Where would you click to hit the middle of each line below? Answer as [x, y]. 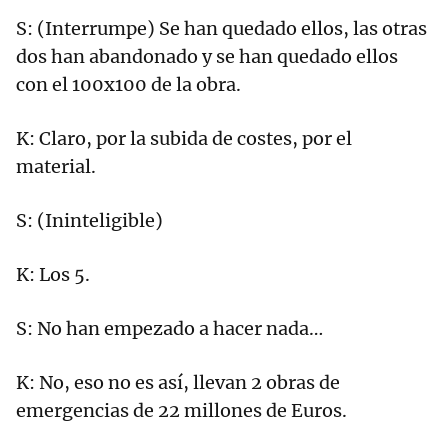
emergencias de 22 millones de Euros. [181, 411]
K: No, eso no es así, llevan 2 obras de [178, 383]
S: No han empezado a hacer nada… [169, 329]
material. [56, 167]
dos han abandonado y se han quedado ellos [207, 57]
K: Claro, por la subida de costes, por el [184, 139]
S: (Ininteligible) [89, 221]
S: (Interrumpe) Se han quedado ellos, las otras [221, 29]
